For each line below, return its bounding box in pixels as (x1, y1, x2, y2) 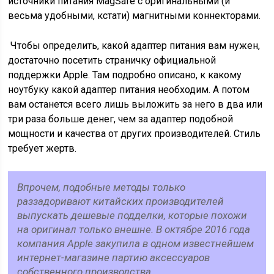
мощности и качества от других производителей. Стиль (8, 128, 261, 139)
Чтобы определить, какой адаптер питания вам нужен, (8, 40, 261, 51)
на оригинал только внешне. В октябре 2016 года (17, 223, 251, 235)
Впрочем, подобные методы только (17, 181, 186, 193)
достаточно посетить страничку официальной (8, 54, 217, 66)
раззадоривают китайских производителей (17, 195, 224, 207)
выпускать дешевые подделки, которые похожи (17, 209, 248, 221)
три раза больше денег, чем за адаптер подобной (8, 113, 234, 125)
